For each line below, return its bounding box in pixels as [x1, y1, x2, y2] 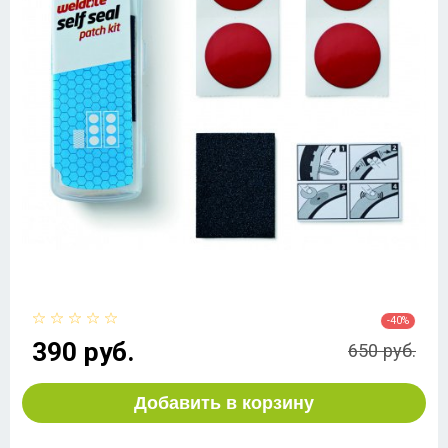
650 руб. [348, 340, 416, 362]
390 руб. [32, 336, 135, 367]
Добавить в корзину [134, 392, 314, 413]
